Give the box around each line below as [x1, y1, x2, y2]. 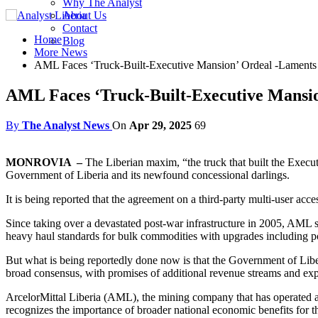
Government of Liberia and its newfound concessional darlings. [6, 168, 290, 181]
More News [34, 46, 87, 58]
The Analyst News [22, 119, 109, 131]
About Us [62, 9, 106, 21]
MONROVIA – [6, 155, 85, 168]
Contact [62, 22, 97, 34]
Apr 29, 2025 [129, 119, 192, 131]
